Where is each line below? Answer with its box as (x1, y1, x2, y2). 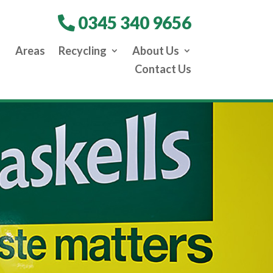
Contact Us (134, 62, 191, 76)
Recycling (58, 44, 107, 58)
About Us (132, 44, 179, 58)
